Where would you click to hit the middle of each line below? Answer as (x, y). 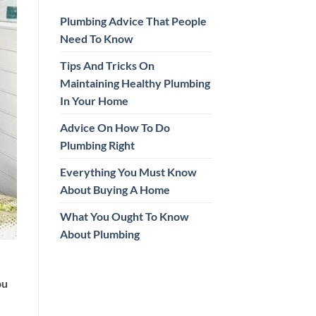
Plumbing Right (97, 145)
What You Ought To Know (124, 217)
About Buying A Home (115, 190)
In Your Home (94, 101)
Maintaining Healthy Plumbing (135, 83)
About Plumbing (99, 234)
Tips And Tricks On (107, 66)
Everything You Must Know (128, 172)
